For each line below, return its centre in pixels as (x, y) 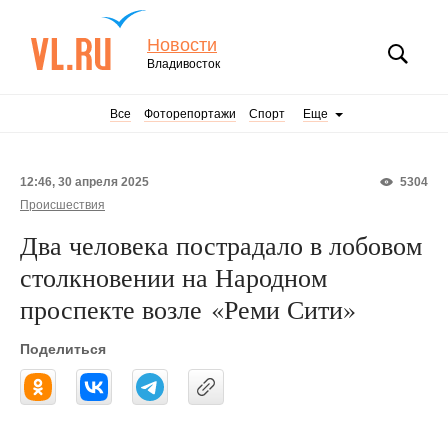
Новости (182, 45)
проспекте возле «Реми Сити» (188, 309)
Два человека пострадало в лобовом (221, 245)
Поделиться (63, 349)
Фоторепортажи (190, 114)
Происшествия (62, 205)
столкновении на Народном (173, 277)
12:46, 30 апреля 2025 (84, 182)
